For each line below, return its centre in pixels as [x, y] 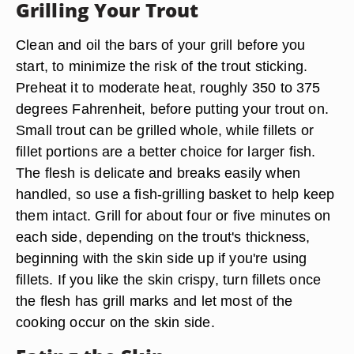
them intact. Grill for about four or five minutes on [173, 215]
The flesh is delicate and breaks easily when [158, 173]
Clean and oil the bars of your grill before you [161, 45]
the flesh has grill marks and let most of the [154, 301]
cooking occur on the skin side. [115, 322]
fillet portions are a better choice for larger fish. [166, 151]
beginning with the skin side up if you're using [162, 258]
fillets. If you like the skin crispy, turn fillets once [169, 279]
